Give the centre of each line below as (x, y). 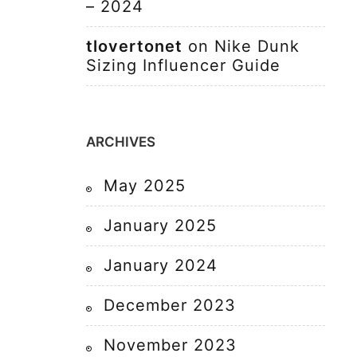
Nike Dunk (257, 46)
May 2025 (145, 186)
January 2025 (160, 226)
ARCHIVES (121, 142)
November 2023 (170, 345)
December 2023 (170, 305)
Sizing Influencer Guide (183, 65)
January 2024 (161, 265)
